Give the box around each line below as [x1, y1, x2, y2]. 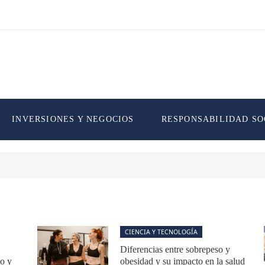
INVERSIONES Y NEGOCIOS [12, 115, 134, 124]
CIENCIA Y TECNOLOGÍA [124, 228, 198, 236]
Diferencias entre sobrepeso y [119, 244, 230, 254]
